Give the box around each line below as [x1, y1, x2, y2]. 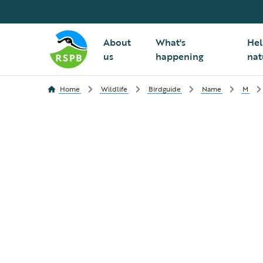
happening [155, 49, 204, 63]
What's [155, 35, 186, 49]
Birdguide [149, 83, 181, 94]
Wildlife [101, 83, 127, 94]
